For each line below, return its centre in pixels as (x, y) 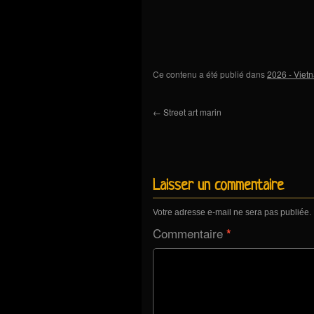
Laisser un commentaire (218, 186)
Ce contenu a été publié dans (210, 74)
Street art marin (191, 111)
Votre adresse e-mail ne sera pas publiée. (232, 212)
